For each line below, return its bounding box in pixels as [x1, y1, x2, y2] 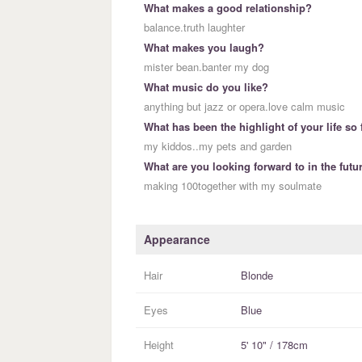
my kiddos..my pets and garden [144, 138, 292, 154]
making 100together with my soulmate [144, 178, 322, 194]
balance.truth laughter [144, 19, 245, 36]
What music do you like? [144, 79, 268, 95]
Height [144, 337, 174, 353]
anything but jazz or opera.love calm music [144, 99, 345, 115]
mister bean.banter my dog [144, 59, 269, 75]
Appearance [144, 231, 210, 248]
